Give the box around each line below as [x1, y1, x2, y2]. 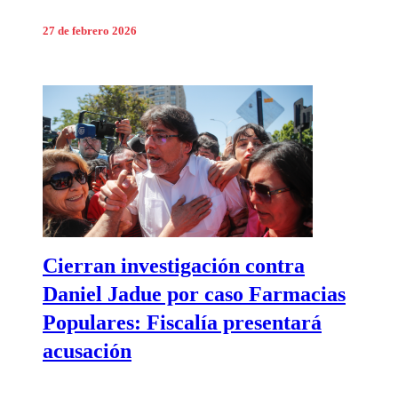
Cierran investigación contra [43, 253, 305, 277]
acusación [43, 338, 131, 362]
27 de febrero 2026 [43, 24, 137, 37]
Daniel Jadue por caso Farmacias [43, 282, 346, 306]
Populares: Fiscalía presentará [43, 310, 322, 334]
